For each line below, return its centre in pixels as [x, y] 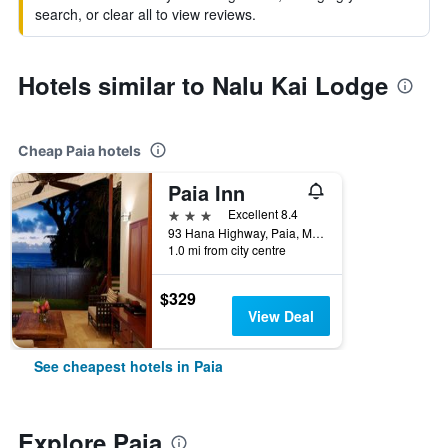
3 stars [190, 213]
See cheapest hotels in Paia [128, 366]
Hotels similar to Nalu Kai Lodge [203, 85]
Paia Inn [206, 192]
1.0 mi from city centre [227, 249]
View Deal [280, 316]
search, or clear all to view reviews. [145, 14]
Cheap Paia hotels [79, 150]
